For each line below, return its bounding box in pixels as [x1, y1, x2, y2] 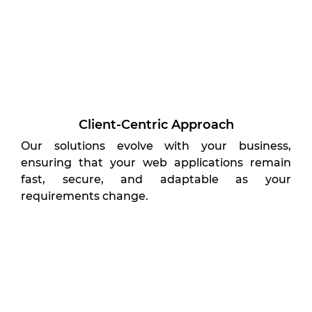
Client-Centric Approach [78, 117, 234, 132]
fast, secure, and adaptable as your [21, 173, 291, 186]
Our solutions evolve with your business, [21, 139, 291, 153]
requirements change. [21, 189, 148, 203]
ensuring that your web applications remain [21, 156, 291, 169]
